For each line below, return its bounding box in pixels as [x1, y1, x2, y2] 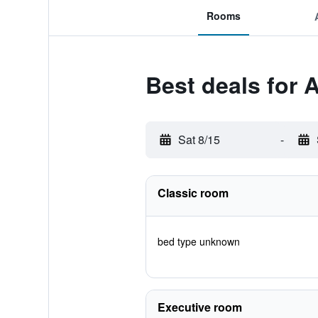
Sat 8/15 [177, 131, 220, 148]
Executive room [157, 299, 242, 315]
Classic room [157, 185, 229, 201]
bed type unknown [157, 234, 240, 248]
